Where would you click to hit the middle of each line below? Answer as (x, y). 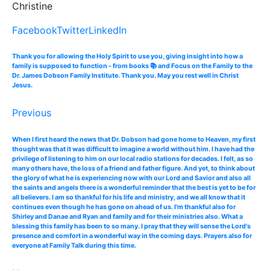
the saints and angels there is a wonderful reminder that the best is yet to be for (134, 188)
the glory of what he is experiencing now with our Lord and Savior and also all (131, 178)
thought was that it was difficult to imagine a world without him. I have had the (133, 149)
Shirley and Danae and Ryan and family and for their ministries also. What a (127, 217)
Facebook (34, 30)
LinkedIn (108, 30)
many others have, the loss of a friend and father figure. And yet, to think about (133, 169)
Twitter (73, 30)
